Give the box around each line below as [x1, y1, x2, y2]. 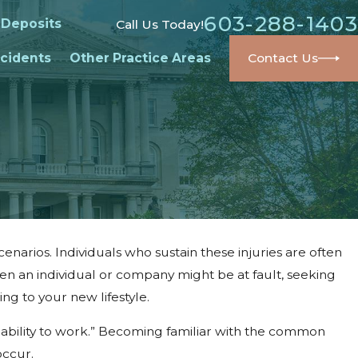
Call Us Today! [116, 16, 205, 32]
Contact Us [248, 50, 319, 66]
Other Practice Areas [69, 50, 211, 66]
